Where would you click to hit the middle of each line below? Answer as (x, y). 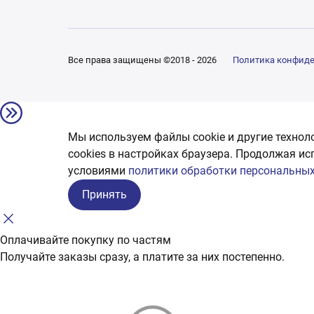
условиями (98, 170)
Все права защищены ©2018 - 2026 (143, 60)
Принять (104, 194)
